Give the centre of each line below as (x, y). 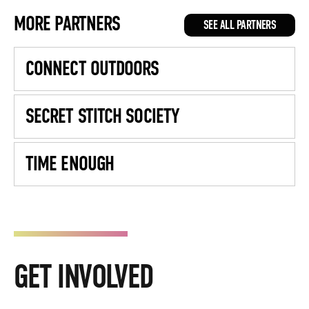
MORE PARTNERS (67, 24)
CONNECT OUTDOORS (92, 69)
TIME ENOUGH (70, 164)
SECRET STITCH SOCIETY (102, 116)
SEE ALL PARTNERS (240, 26)
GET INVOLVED (84, 277)
